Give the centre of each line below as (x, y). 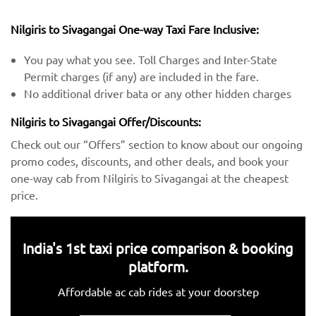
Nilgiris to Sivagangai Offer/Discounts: (106, 122)
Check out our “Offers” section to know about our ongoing (157, 144)
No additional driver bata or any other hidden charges (158, 93)
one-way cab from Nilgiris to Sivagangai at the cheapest (150, 178)
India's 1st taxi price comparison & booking (158, 248)
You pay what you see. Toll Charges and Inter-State (151, 60)
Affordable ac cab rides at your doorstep (158, 292)
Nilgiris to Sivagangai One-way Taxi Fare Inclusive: (135, 29)
